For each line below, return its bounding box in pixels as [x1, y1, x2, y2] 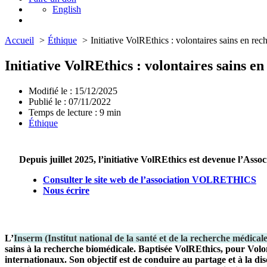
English [52, 4, 81, 14]
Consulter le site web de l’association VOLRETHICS [43, 174, 256, 185]
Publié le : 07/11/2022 [29, 96, 111, 107]
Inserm [14, 233, 42, 244]
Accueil [5, 35, 34, 45]
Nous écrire [43, 185, 89, 195]
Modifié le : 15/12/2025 [29, 85, 117, 96]
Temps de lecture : [29, 107, 100, 117]
